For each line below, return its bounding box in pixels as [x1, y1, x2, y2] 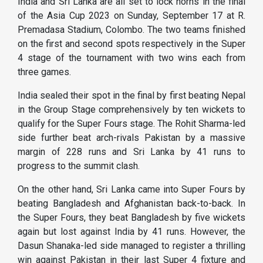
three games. [18, 66, 71, 78]
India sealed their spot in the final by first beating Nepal [18, 90, 245, 102]
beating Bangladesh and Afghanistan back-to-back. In [18, 198, 245, 210]
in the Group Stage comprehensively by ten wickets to [18, 104, 245, 116]
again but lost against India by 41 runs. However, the [18, 226, 245, 238]
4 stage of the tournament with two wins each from [18, 52, 245, 64]
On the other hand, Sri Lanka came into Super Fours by [18, 184, 245, 195]
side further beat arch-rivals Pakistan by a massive [18, 132, 245, 144]
